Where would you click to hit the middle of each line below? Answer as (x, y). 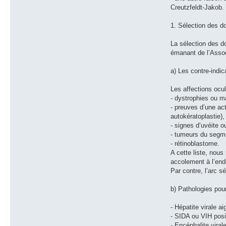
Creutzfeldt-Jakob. (197, 7)
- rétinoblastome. (195, 143)
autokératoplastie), (198, 116)
